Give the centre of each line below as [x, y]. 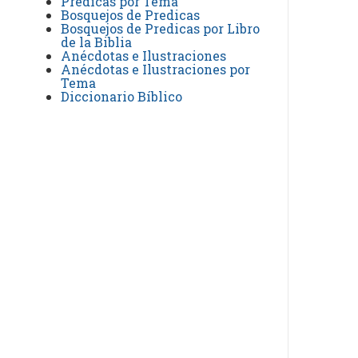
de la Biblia [96, 42]
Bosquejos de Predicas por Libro [160, 28]
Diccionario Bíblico [121, 96]
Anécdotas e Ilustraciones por [155, 69]
